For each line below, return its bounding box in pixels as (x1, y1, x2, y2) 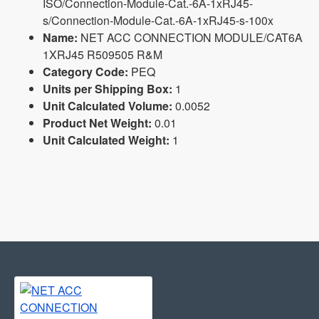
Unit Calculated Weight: (43, 132, 169, 149)
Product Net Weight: (43, 115, 152, 132)
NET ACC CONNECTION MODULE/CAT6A (78, 29, 303, 46)
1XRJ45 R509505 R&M (43, 46, 162, 63)
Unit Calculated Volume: (43, 98, 172, 115)
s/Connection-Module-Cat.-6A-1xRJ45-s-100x (43, 12, 273, 29)
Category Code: (43, 63, 128, 80)
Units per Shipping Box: (43, 80, 172, 98)
